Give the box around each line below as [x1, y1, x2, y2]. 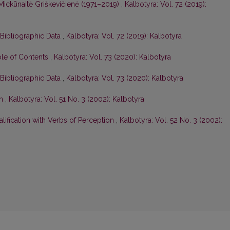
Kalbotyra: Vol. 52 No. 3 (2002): [120, 116, 222, 125]
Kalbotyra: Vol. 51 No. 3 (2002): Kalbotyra [9, 95, 144, 104]
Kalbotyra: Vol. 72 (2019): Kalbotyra [66, 32, 182, 41]
